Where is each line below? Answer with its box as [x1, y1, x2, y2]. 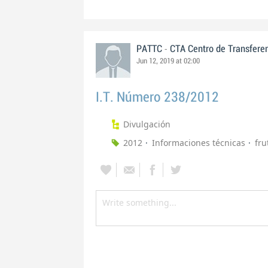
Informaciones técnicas [152, 137, 245, 148]
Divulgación [123, 118, 170, 130]
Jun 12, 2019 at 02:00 [136, 57, 200, 65]
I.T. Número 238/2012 [96, 90, 219, 105]
